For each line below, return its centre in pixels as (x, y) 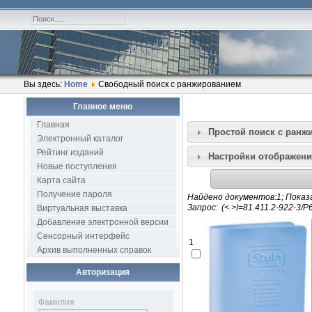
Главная (53, 125)
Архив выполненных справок (94, 250)
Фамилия (56, 302)
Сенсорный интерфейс (83, 236)
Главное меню (103, 107)
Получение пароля (74, 194)
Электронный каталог (80, 139)
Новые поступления (77, 166)
